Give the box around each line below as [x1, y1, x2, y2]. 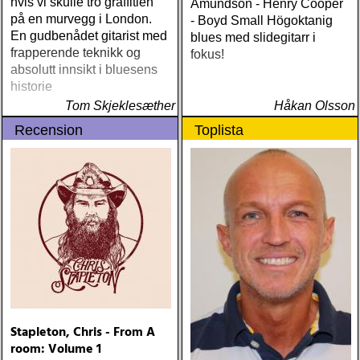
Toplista [194, 122, 243, 138]
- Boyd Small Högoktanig [190, 14, 333, 27]
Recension [14, 122, 83, 138]
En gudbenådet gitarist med [10, 29, 167, 43]
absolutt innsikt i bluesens [10, 63, 157, 76]
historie [10, 80, 52, 93]
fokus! [190, 47, 224, 61]
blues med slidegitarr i [190, 31, 316, 44]
